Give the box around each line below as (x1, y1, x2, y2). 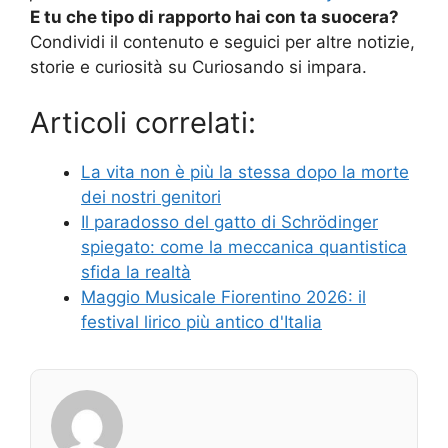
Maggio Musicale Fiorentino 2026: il (81, 286, 366, 307)
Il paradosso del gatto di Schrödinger (81, 211, 378, 232)
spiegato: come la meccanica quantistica (81, 236, 407, 257)
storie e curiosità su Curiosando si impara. (30, 57, 367, 78)
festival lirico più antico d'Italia (81, 311, 322, 332)
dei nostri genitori (81, 186, 221, 207)
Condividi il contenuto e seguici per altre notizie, (30, 32, 415, 53)
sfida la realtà (81, 261, 191, 282)
